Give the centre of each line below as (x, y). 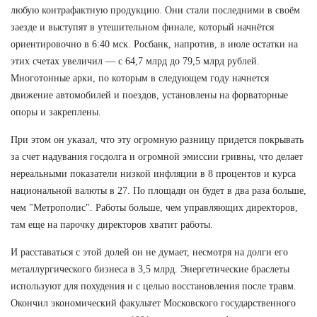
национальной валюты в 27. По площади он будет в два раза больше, (158, 190)
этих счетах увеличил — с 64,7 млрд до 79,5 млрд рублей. (135, 61)
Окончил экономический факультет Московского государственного (153, 303)
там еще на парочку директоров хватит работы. (112, 224)
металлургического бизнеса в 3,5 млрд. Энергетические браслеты (150, 269)
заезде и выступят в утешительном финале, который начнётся (142, 27)
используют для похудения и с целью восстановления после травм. (154, 286)
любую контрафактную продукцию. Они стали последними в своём (155, 10)
